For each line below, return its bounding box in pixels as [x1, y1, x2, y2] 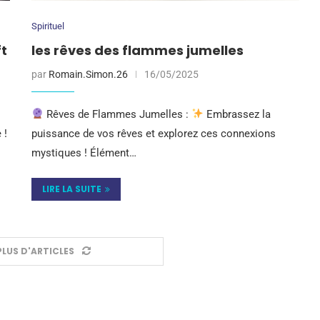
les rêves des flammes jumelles [31, 41, 244, 59]
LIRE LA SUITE [42, 182, 102, 195]
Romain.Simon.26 [49, 68, 129, 80]
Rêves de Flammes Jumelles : [44, 107, 192, 121]
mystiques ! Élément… [31, 146, 137, 159]
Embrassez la [204, 107, 271, 121]
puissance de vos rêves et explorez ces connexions [31, 126, 276, 140]
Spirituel [31, 20, 65, 31]
